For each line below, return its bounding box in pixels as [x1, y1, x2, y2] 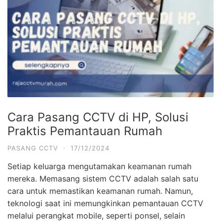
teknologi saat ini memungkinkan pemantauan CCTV [7, 198, 203, 208]
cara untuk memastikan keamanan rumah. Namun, [7, 185, 193, 196]
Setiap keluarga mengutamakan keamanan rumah [7, 161, 191, 171]
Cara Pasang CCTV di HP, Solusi [7, 110, 188, 124]
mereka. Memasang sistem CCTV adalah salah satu [7, 173, 198, 184]
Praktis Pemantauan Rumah [7, 123, 162, 138]
